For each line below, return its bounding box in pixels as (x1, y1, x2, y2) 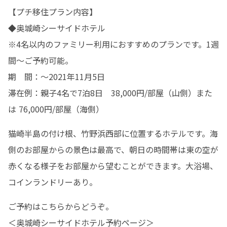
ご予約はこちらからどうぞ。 (8, 200, 113, 212)
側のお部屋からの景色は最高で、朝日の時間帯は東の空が (8, 143, 218, 156)
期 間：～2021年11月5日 (8, 70, 105, 83)
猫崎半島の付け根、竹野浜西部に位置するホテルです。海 (8, 127, 218, 139)
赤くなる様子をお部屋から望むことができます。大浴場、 (8, 160, 218, 172)
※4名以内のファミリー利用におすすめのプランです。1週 (8, 38, 219, 50)
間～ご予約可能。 (8, 54, 73, 66)
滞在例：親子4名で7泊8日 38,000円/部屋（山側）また (8, 87, 212, 99)
